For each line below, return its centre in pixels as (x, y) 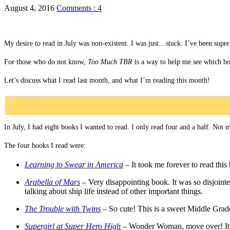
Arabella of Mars (52, 182)
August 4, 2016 (29, 8)
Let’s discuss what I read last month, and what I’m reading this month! (107, 80)
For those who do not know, (46, 62)
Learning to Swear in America (74, 164)
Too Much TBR (110, 62)
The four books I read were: (45, 145)
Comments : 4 (79, 8)
